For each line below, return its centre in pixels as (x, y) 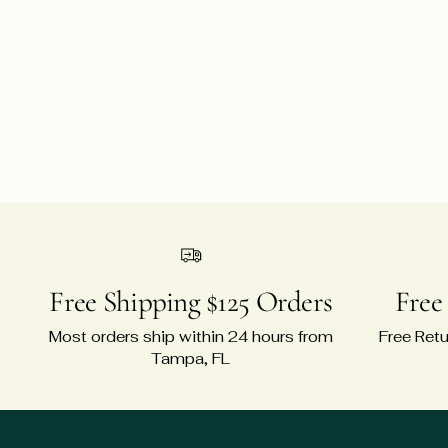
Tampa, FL (191, 358)
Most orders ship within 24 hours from (190, 336)
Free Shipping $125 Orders (191, 301)
